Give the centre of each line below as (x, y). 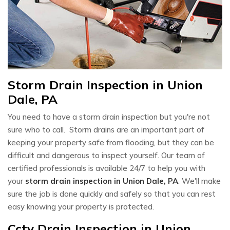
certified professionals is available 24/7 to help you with (107, 168)
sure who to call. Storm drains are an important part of (106, 129)
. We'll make (199, 181)
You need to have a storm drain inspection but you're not (109, 117)
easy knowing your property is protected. (81, 206)
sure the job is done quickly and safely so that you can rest (112, 194)
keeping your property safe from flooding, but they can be (111, 142)
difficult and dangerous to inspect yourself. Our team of (106, 155)
